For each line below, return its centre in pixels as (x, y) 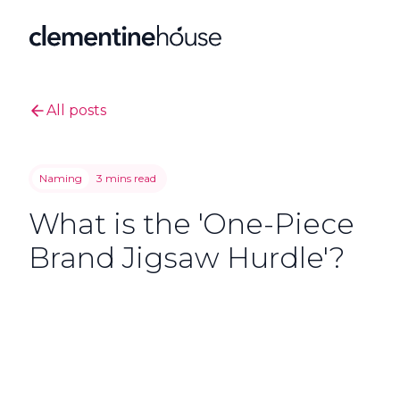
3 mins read (126, 178)
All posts (76, 110)
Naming (61, 178)
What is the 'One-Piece (192, 224)
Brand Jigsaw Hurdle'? (187, 258)
